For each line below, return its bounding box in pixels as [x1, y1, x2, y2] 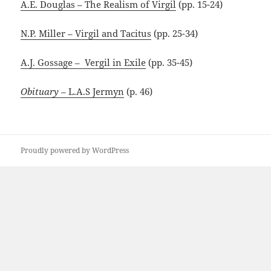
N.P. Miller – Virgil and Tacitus [21, 27, 152, 40]
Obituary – [21, 85, 69, 98]
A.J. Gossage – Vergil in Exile [21, 56, 146, 69]
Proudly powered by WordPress [21, 145, 129, 156]
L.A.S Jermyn [68, 85, 125, 98]
